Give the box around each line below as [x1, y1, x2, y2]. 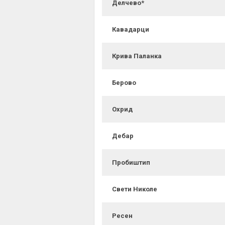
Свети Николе [112, 185, 157, 193]
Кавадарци [112, 26, 149, 34]
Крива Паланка [112, 52, 162, 60]
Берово [112, 79, 136, 87]
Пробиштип [112, 159, 150, 167]
